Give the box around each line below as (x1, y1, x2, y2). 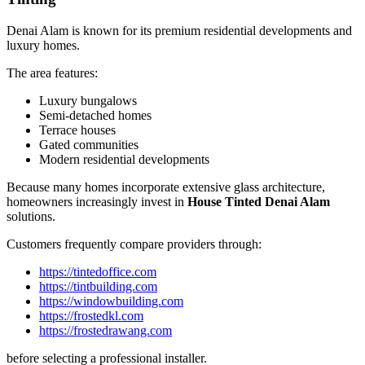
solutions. (7, 209, 55, 224)
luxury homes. (7, 38, 80, 53)
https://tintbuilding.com (39, 279, 157, 294)
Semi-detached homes (39, 108, 152, 123)
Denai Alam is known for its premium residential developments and (7, 24, 352, 38)
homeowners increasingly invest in (7, 195, 187, 209)
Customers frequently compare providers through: (7, 237, 262, 252)
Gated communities (39, 138, 139, 152)
